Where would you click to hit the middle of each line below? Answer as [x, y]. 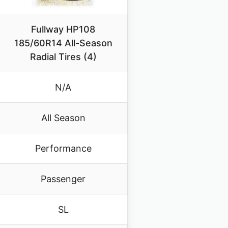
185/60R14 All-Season [63, 43]
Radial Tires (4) [63, 57]
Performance [63, 149]
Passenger [63, 179]
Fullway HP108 [63, 30]
